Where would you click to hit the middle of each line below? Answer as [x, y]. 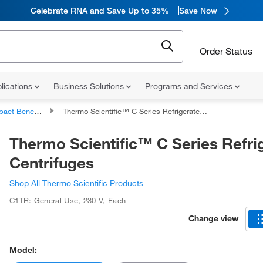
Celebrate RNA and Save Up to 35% [100, 10]
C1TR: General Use [44, 200]
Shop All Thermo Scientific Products [76, 183]
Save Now [198, 10]
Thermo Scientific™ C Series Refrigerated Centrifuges [131, 111]
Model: [23, 250]
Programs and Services [190, 86]
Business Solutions [90, 86]
